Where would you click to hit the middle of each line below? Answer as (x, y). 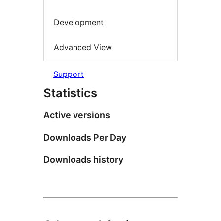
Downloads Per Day (85, 137)
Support (69, 74)
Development (79, 22)
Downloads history (83, 159)
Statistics (70, 93)
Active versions (77, 115)
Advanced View (83, 48)
